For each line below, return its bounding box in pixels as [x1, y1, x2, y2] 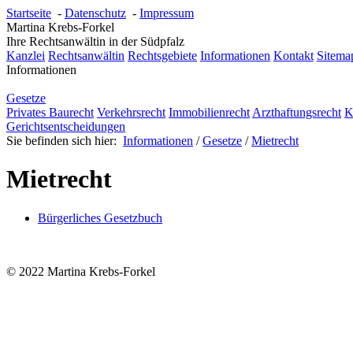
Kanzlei [6, 49, 45, 62]
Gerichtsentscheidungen [6, 120, 125, 133]
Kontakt [273, 49, 314, 62]
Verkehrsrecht [97, 106, 165, 119]
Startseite [6, 6, 51, 20]
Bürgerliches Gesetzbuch [38, 210, 162, 225]
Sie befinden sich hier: [6, 134, 123, 147]
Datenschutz [65, 6, 126, 20]
